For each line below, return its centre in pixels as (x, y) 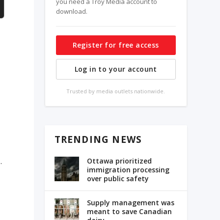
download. (71, 11)
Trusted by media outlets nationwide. (116, 91)
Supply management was (130, 203)
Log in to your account (116, 69)
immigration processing (128, 170)
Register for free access (116, 45)
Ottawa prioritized (119, 161)
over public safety (118, 179)
